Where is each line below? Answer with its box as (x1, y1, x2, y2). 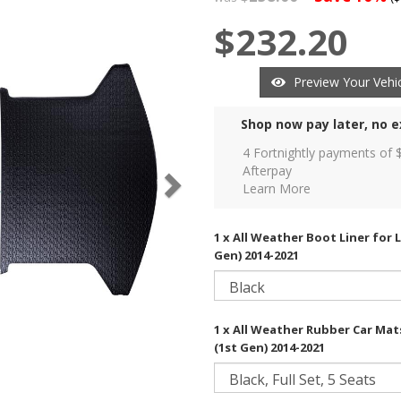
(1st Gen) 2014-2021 (214, 339, 325, 356)
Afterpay (243, 162, 292, 180)
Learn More (243, 180, 311, 198)
